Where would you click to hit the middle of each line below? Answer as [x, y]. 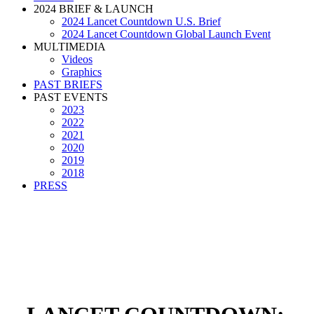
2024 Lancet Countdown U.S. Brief [141, 21]
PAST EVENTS [71, 97]
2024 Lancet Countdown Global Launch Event [166, 34]
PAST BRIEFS [68, 84]
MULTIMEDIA [70, 47]
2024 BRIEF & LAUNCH [94, 9]
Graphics [82, 72]
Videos [77, 59]
